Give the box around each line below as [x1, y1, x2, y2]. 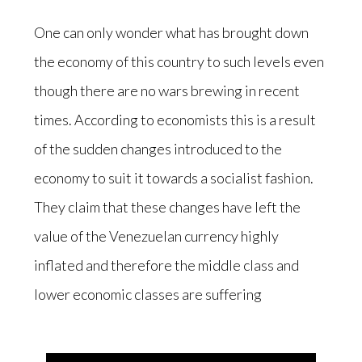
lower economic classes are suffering [34, 284, 263, 303]
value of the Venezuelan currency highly [34, 226, 280, 245]
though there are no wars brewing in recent [34, 81, 301, 99]
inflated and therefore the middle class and [34, 255, 300, 274]
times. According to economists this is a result [34, 110, 317, 128]
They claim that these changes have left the [34, 197, 301, 216]
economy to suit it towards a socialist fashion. [34, 168, 314, 187]
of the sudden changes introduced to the [34, 139, 283, 158]
